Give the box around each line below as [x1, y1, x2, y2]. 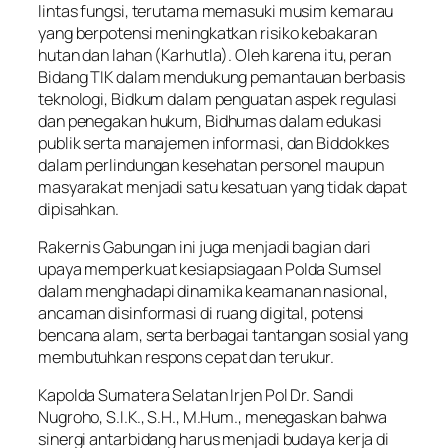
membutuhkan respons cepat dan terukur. [38, 345, 335, 368]
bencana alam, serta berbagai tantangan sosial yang [38, 323, 408, 346]
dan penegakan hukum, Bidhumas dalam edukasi [38, 109, 382, 132]
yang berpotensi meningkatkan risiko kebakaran [38, 21, 377, 44]
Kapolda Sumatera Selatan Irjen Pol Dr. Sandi [38, 384, 354, 407]
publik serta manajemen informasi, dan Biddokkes [38, 131, 390, 154]
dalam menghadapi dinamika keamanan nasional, [38, 279, 388, 302]
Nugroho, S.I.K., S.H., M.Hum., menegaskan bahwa [38, 406, 388, 429]
